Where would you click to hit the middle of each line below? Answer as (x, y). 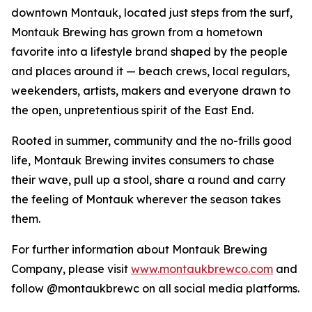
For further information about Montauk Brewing (139, 249)
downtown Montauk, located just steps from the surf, (152, 12)
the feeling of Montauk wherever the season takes (146, 199)
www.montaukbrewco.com (202, 268)
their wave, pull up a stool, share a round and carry (148, 179)
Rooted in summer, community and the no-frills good (151, 140)
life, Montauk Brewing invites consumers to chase (143, 160)
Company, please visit (71, 268)
